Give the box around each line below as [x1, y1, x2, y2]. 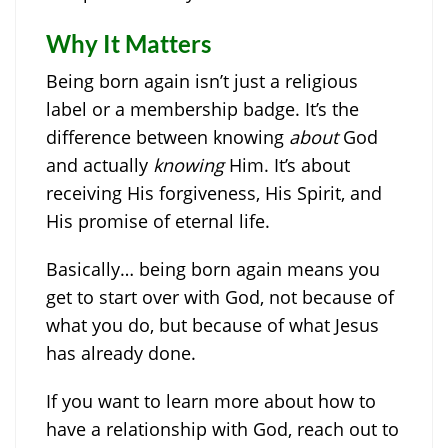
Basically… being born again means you [46, 257, 380, 282]
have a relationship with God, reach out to [46, 417, 399, 442]
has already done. [46, 341, 196, 366]
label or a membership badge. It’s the [46, 97, 359, 122]
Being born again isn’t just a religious [46, 69, 358, 94]
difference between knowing [46, 125, 289, 150]
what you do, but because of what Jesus [46, 313, 379, 338]
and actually [46, 153, 153, 178]
